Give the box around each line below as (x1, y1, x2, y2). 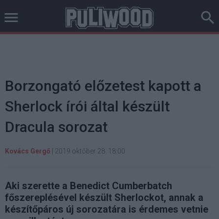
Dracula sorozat (5, 118, 108, 135)
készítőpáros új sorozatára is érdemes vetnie (5, 203, 208, 215)
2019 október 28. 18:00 (55, 147, 125, 155)
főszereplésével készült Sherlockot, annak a (5, 192, 203, 203)
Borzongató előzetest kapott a (5, 77, 201, 94)
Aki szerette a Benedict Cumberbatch (5, 180, 172, 192)
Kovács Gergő (5, 147, 50, 155)
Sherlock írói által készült (5, 98, 170, 115)
